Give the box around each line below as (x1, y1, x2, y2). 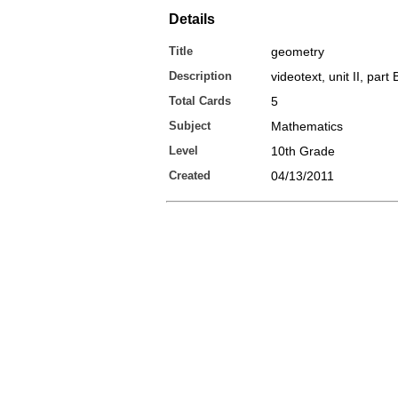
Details (169, 12, 215, 27)
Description (169, 69, 232, 83)
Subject (169, 119, 211, 132)
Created (169, 169, 211, 182)
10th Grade (271, 144, 335, 158)
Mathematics (271, 119, 343, 133)
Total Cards (169, 94, 231, 107)
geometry (271, 44, 324, 59)
